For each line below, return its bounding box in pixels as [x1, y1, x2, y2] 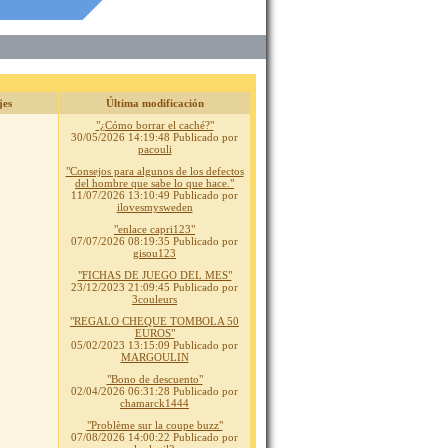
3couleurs [132, 293, 177, 306]
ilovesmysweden [116, 201, 193, 214]
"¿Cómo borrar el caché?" [95, 119, 214, 132]
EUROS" [134, 327, 175, 340]
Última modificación [105, 97, 204, 110]
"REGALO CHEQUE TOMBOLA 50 [70, 315, 239, 328]
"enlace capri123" [114, 223, 195, 236]
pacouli [137, 143, 172, 156]
